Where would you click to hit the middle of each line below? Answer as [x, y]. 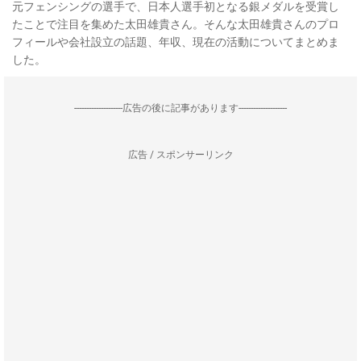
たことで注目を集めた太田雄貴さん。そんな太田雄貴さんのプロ [176, 24]
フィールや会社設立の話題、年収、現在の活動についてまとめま [176, 42]
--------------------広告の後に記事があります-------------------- [180, 108]
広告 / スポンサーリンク [180, 155]
